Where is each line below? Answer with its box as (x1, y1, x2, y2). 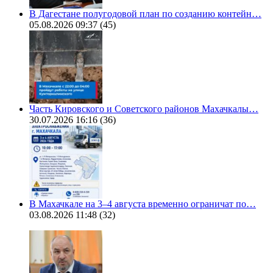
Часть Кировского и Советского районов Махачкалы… (29, 104, 258, 115)
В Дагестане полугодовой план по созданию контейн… (29, 9, 261, 19)
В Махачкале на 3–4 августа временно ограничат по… (29, 199, 256, 210)
